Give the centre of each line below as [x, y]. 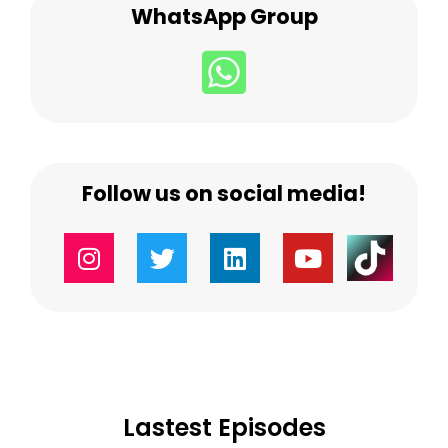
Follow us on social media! [224, 194]
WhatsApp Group [224, 17]
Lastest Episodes [224, 428]
